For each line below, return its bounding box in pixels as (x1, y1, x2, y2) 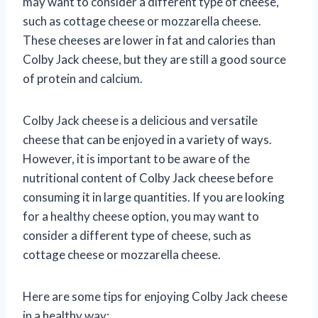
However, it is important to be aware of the (23, 150, 250, 166)
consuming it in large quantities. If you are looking (23, 189, 285, 204)
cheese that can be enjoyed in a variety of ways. (23, 131, 272, 147)
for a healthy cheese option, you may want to (23, 208, 259, 224)
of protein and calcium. (23, 70, 143, 86)
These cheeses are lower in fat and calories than (23, 32, 275, 48)
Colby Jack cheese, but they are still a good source (23, 51, 286, 67)
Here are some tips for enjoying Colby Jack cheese (23, 288, 287, 304)
